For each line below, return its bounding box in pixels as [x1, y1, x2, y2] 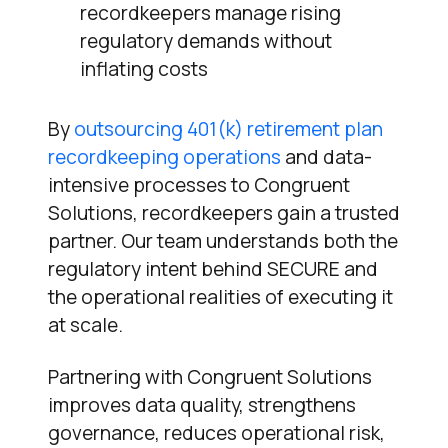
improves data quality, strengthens [48, 392, 356, 419]
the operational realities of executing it [48, 284, 393, 311]
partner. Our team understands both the [48, 228, 398, 255]
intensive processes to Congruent [48, 172, 350, 199]
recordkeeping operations [48, 144, 281, 171]
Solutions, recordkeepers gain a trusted [48, 200, 400, 227]
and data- [281, 144, 372, 171]
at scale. [48, 312, 123, 339]
